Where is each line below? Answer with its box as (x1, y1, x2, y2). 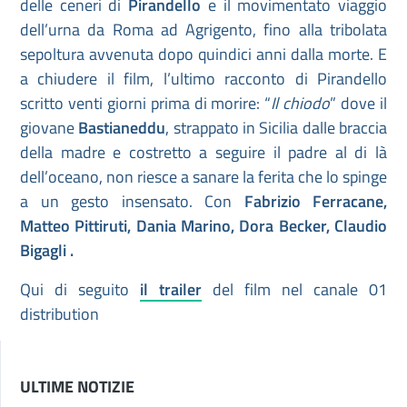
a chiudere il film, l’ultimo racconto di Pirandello (20, 66, 387, 92)
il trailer (140, 277, 202, 303)
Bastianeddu (78, 115, 166, 141)
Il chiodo (271, 91, 331, 116)
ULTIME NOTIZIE (20, 374, 134, 400)
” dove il (330, 91, 388, 116)
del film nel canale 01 (202, 277, 387, 303)
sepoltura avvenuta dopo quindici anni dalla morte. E (20, 42, 387, 67)
